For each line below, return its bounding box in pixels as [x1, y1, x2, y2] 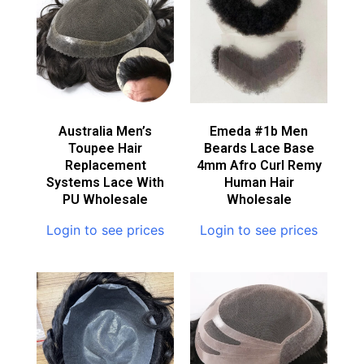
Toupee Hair [68, 141, 142, 157]
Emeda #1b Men [210, 123, 308, 140]
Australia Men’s [58, 123, 152, 140]
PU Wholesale [63, 192, 148, 208]
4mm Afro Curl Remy [196, 158, 322, 174]
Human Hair [223, 175, 294, 191]
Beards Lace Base [203, 141, 314, 157]
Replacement [64, 158, 146, 174]
